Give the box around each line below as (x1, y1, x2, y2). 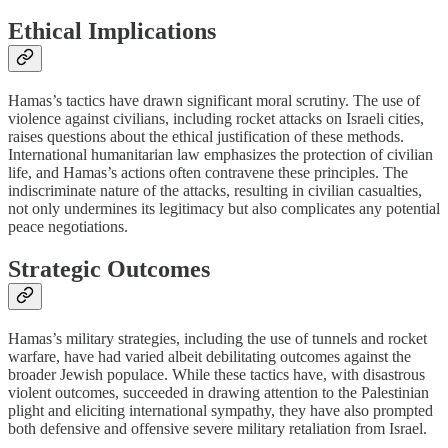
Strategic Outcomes (8, 256, 210, 283)
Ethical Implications (8, 18, 216, 45)
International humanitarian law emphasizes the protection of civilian (8, 146, 433, 164)
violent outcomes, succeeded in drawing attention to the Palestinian (8, 383, 429, 401)
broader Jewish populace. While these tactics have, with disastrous (8, 365, 425, 383)
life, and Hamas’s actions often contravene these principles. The (8, 164, 408, 182)
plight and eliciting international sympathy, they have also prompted (8, 401, 433, 419)
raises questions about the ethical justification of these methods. (8, 128, 404, 146)
